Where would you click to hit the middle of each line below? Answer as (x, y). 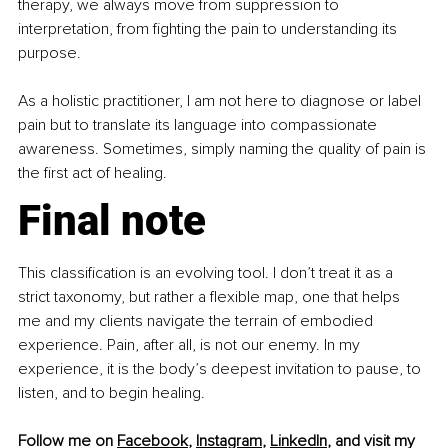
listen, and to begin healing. (111, 393)
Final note (112, 221)
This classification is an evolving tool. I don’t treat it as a (207, 273)
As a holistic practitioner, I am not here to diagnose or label (221, 101)
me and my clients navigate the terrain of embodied (197, 321)
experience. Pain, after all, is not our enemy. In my (191, 345)
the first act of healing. (92, 173)
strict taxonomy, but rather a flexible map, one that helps (211, 297)
